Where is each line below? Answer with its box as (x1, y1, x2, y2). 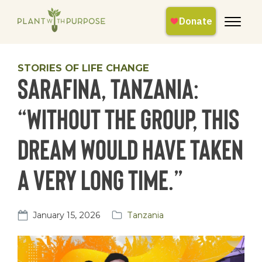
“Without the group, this (18, 101, 239, 135)
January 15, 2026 (33, 209, 100, 220)
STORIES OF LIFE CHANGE (18, 62, 149, 74)
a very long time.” (18, 161, 183, 196)
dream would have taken (18, 131, 243, 166)
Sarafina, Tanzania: (18, 70, 199, 105)
